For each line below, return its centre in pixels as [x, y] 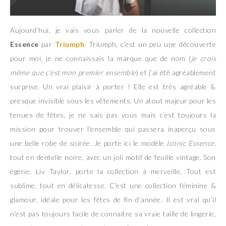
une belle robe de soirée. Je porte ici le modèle [89, 143]
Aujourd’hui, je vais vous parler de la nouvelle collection [113, 30]
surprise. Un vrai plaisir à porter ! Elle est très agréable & [113, 87]
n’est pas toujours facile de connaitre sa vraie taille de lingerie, [113, 214]
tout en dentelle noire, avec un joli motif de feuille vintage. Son [113, 157]
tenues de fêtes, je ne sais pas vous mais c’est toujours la [113, 115]
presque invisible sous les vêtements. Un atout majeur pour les [113, 101]
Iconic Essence [190, 143]
